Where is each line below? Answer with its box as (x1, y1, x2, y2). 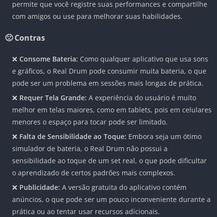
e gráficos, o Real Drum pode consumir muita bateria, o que (12, 66, 206, 76)
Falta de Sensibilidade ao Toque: (19, 132, 126, 141)
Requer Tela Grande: (19, 93, 87, 103)
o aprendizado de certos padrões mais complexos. (12, 168, 175, 178)
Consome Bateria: (19, 54, 78, 64)
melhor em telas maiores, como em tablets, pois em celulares (12, 105, 212, 115)
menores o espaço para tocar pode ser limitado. (12, 117, 168, 127)
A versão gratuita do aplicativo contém (60, 183, 186, 192)
